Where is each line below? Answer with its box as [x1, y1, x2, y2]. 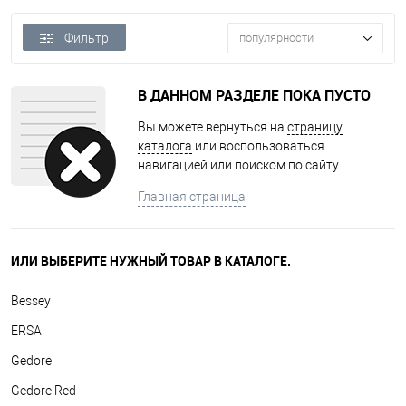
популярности [239, 31, 314, 45]
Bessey [11, 294, 51, 308]
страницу [287, 120, 343, 134]
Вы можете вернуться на [138, 120, 287, 134]
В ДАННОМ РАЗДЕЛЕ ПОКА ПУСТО [138, 85, 371, 105]
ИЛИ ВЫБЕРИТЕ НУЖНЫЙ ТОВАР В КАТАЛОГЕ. [11, 252, 291, 269]
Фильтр [64, 31, 109, 45]
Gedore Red [11, 383, 76, 398]
